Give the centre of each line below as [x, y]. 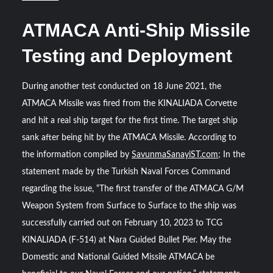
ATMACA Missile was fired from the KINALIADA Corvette [130, 104]
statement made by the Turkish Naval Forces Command [126, 172]
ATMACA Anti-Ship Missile [136, 30]
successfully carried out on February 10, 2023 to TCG [122, 223]
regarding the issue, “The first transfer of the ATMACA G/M [133, 189]
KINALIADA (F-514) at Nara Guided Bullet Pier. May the [127, 240]
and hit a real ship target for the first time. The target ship [130, 121]
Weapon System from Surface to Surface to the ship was [129, 206]
